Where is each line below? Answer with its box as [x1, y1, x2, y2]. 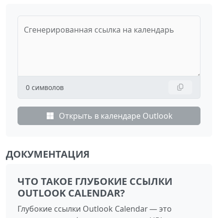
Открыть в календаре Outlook [59, 110, 173, 121]
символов [32, 82, 64, 92]
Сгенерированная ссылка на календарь [24, 24, 174, 35]
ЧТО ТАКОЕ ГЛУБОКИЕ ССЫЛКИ [18, 174, 172, 188]
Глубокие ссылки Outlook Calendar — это [18, 203, 172, 214]
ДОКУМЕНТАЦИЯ [6, 147, 90, 161]
